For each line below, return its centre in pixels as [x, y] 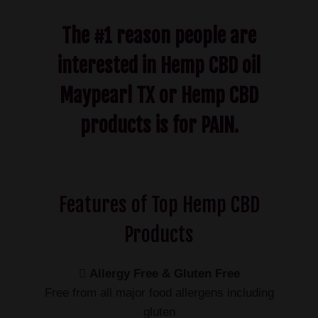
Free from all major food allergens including [159, 293]
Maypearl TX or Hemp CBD [159, 96]
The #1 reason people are [159, 36]
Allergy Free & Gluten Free [164, 274]
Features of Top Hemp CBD [159, 205]
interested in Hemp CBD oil [159, 66]
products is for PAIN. [159, 126]
